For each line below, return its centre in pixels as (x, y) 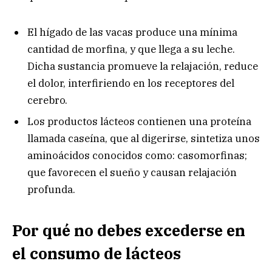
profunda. (51, 190)
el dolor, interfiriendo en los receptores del (131, 83)
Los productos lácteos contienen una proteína (139, 122)
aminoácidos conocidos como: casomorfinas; (137, 156)
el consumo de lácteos (97, 253)
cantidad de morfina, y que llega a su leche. (131, 49)
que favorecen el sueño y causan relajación (132, 173)
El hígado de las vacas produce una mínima (132, 32)
